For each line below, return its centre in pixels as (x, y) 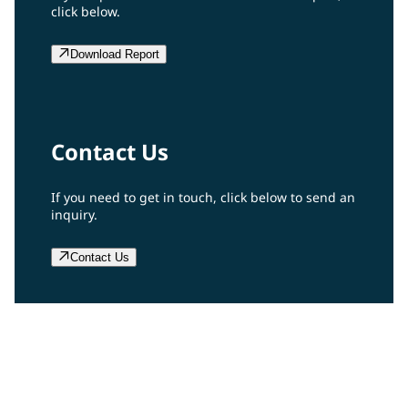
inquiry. (74, 214)
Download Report (115, 54)
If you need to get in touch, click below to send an (203, 197)
